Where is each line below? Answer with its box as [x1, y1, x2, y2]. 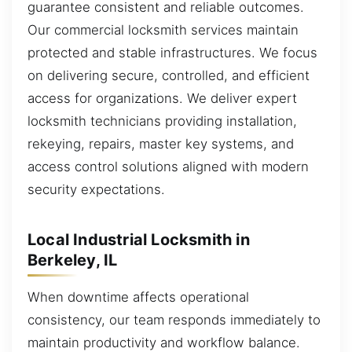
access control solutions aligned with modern [27, 159, 309, 175]
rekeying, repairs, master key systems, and [27, 136, 294, 152]
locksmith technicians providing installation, [27, 113, 297, 130]
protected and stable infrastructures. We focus [27, 45, 317, 61]
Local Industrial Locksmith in [27, 229, 250, 249]
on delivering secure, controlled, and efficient [27, 68, 310, 84]
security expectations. [27, 181, 165, 198]
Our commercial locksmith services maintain [27, 22, 299, 38]
